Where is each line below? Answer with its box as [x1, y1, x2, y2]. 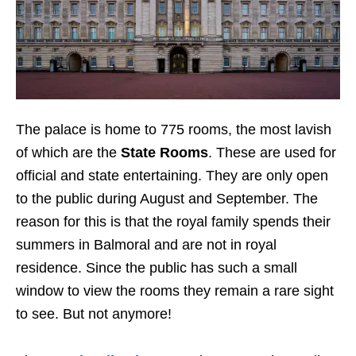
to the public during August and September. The [16, 191, 318, 207]
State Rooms [121, 145, 208, 161]
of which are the [16, 145, 121, 161]
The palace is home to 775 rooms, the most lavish [16, 122, 331, 138]
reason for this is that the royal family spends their [16, 214, 331, 230]
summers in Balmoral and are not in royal [16, 237, 277, 253]
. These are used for [208, 145, 336, 161]
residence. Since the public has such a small [16, 260, 297, 277]
